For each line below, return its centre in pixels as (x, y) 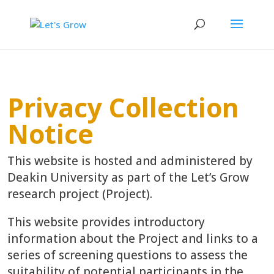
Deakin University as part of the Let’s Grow (128, 177)
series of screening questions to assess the (128, 255)
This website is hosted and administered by (130, 161)
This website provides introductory (106, 222)
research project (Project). (80, 194)
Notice (51, 134)
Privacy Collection (124, 107)
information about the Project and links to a (133, 239)
